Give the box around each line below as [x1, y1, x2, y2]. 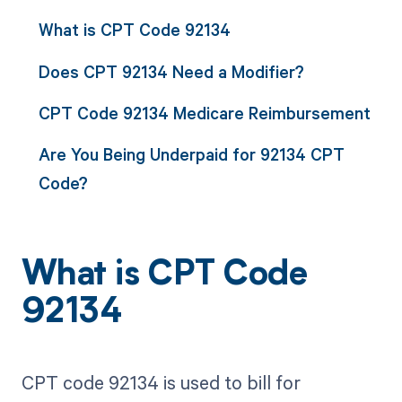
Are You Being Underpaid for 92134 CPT [38, 143, 345, 166]
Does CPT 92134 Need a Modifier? [38, 59, 304, 83]
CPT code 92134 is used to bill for [21, 370, 301, 396]
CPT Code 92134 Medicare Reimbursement [38, 100, 371, 124]
